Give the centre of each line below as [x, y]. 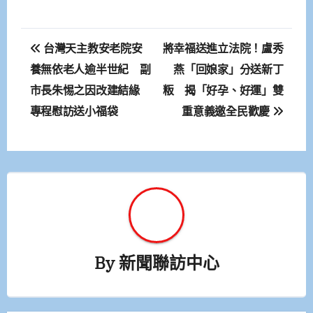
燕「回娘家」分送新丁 [228, 70]
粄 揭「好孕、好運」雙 [223, 90]
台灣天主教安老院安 [92, 49]
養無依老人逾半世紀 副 [90, 70]
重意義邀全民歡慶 [227, 111]
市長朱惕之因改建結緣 [90, 90]
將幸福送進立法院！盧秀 [223, 49]
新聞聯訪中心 [169, 262]
